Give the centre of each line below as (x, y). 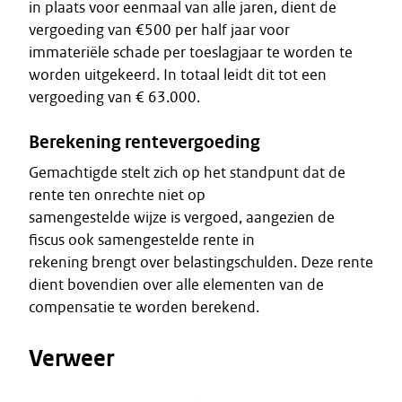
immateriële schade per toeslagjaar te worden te (191, 52)
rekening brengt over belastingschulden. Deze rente (201, 262)
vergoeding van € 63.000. (114, 97)
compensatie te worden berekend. (144, 307)
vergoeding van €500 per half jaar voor (159, 30)
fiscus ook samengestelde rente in (142, 240)
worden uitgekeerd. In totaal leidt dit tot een (178, 74)
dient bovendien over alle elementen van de (176, 284)
